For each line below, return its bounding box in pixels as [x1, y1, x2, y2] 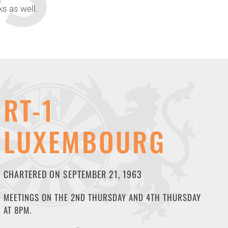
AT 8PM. [3, 204, 32, 216]
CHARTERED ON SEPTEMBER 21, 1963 [3, 167, 142, 181]
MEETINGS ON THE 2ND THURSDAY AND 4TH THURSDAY [3, 191, 201, 204]
